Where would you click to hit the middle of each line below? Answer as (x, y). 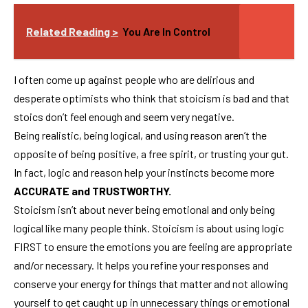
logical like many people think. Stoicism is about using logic (149, 228)
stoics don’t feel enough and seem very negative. (124, 116)
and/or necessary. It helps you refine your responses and (141, 265)
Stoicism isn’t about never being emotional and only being (144, 209)
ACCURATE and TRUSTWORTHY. (92, 190)
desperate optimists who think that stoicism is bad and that (152, 98)
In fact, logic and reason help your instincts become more (144, 172)
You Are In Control (166, 31)
